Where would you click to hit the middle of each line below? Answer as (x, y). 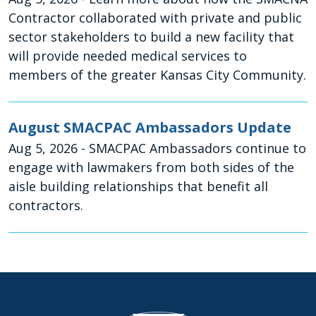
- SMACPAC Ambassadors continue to (194, 148)
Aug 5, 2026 (45, 148)
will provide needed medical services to (128, 56)
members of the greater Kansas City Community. (157, 75)
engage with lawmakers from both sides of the (151, 167)
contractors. (46, 205)
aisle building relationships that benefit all (138, 186)
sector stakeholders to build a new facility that (151, 37)
